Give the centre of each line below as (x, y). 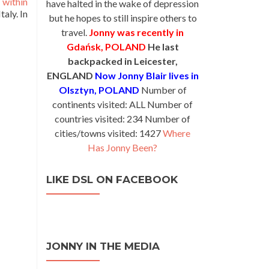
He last (163, 47)
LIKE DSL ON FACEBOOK (112, 180)
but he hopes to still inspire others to (122, 18)
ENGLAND (70, 75)
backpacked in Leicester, (122, 61)
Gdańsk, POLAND (106, 47)
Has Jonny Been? (122, 147)
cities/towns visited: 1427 (109, 133)
